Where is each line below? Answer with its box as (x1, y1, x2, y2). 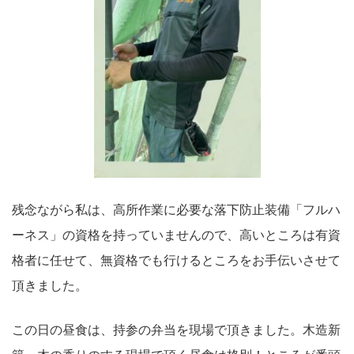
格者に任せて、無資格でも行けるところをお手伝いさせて (12, 251, 341, 268)
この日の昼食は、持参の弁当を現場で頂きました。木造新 (12, 321, 341, 337)
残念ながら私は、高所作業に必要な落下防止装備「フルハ (12, 201, 341, 217)
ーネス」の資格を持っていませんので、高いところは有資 (12, 226, 341, 243)
